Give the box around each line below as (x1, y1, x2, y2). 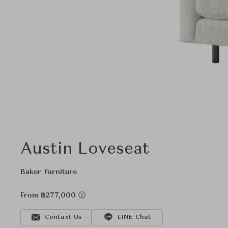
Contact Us (44, 214, 82, 220)
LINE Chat (117, 214, 152, 220)
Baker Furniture (20, 168, 77, 176)
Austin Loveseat (20, 141, 150, 158)
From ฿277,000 (20, 192, 78, 199)
